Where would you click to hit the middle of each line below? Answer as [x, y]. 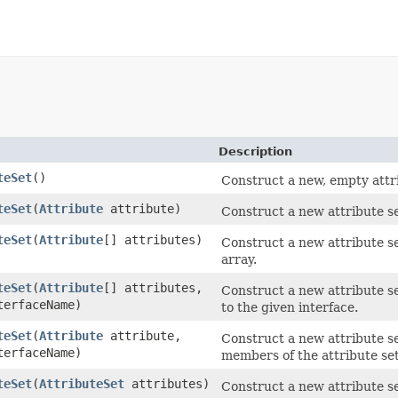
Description [255, 151]
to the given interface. [290, 307]
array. [239, 259]
